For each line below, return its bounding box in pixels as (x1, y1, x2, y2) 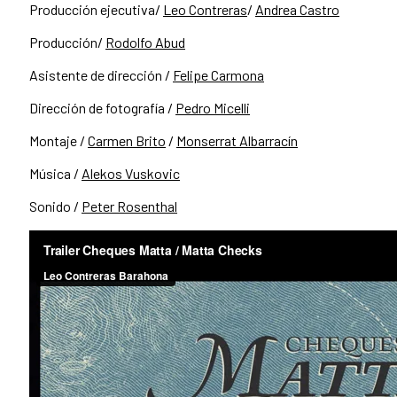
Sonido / (29, 197, 82, 214)
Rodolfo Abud (105, 33, 185, 51)
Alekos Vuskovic (82, 164, 180, 182)
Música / (29, 164, 82, 182)
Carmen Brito (88, 131, 166, 149)
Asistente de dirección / (29, 66, 173, 83)
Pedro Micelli (175, 98, 250, 116)
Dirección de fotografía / (29, 98, 175, 116)
